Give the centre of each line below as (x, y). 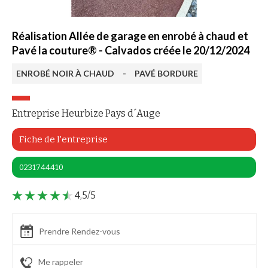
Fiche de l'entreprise (63, 139)
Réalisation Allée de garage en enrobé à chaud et (130, 36)
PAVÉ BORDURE (166, 73)
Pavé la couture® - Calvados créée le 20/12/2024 (131, 50)
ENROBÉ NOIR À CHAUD (65, 73)
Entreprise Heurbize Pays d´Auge (86, 113)
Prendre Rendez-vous (80, 232)
